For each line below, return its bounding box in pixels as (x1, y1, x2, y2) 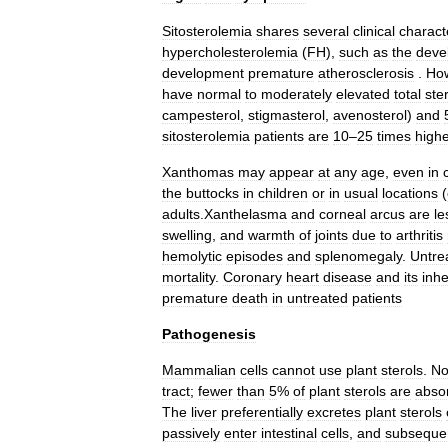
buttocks (186, 185, 239, 201)
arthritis (396, 227, 443, 243)
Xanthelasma (204, 206, 287, 222)
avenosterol (333, 107, 407, 123)
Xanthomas (162, 164, 234, 180)
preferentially (221, 404, 303, 420)
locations (382, 185, 438, 201)
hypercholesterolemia (162, 44, 298, 60)
